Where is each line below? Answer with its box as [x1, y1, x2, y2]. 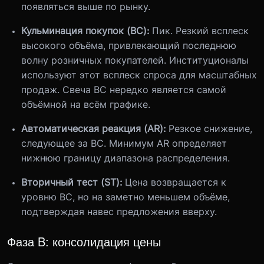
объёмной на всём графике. [21, 98, 150, 110]
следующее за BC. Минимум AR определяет [21, 137, 227, 149]
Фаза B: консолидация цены [7, 233, 161, 250]
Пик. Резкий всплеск [152, 25, 249, 37]
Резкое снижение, [169, 123, 252, 134]
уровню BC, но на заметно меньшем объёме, [21, 191, 230, 203]
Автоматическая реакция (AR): [21, 123, 169, 134]
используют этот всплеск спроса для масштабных [21, 69, 257, 81]
